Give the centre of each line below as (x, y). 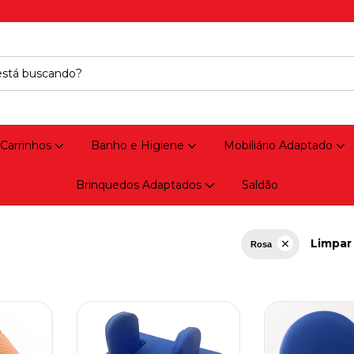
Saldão (260, 185)
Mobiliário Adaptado (280, 145)
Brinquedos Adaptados (141, 185)
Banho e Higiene (139, 145)
